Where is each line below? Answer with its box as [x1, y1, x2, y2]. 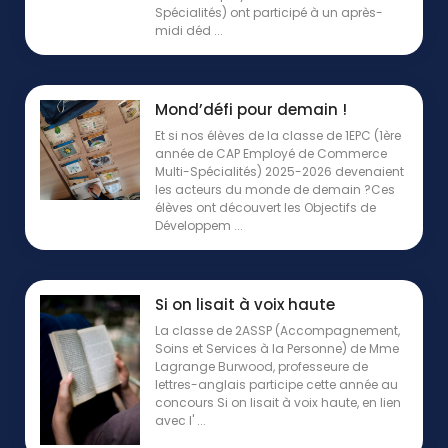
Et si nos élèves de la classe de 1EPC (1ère [155, 127, 401, 145]
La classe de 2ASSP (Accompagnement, [155, 322, 400, 340]
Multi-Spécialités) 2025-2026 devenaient [155, 163, 404, 181]
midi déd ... [155, 22, 223, 40]
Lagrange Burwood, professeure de [155, 358, 368, 376]
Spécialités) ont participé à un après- [155, 4, 383, 22]
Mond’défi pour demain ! [155, 99, 347, 121]
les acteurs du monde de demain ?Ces [155, 181, 395, 199]
